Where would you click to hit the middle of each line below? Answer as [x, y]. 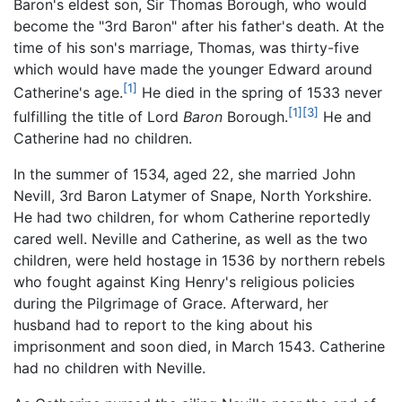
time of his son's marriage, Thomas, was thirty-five [186, 48]
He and [345, 116]
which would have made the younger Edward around [193, 70]
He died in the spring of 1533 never [260, 93]
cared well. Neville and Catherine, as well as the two [191, 238]
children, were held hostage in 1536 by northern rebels [199, 260]
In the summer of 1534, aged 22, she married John [184, 174]
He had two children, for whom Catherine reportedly [192, 217]
